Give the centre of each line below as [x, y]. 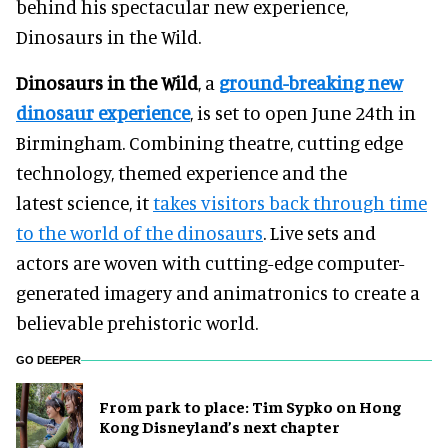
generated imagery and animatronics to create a [218, 292]
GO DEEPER [48, 359]
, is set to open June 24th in [303, 112]
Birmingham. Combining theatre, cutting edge [209, 142]
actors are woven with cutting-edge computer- [210, 262]
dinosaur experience [103, 112]
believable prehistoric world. [137, 322]
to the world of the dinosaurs [139, 232]
